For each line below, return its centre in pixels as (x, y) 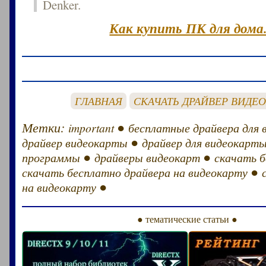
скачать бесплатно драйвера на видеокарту (135, 172)
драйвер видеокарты (75, 142)
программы (51, 157)
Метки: (45, 127)
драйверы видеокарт (148, 157)
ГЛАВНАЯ (99, 101)
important (91, 127)
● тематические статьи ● (188, 218)
